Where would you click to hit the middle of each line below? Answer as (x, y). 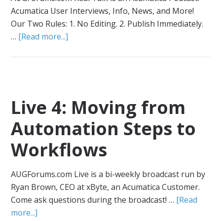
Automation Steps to (104, 129)
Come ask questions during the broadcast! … (94, 200)
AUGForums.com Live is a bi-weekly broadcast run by (108, 174)
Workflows (59, 150)
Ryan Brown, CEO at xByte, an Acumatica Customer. (106, 187)
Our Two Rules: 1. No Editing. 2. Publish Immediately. (107, 24)
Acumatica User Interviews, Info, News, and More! (103, 11)
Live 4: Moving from (98, 107)
